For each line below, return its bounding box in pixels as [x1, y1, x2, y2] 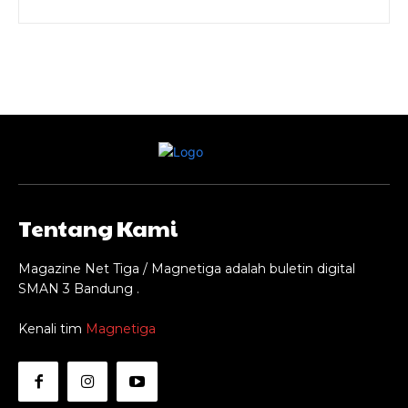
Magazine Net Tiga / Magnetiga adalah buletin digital [18, 260, 355, 278]
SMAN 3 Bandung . [18, 280, 139, 298]
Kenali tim [18, 321, 86, 338]
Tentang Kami [18, 212, 178, 244]
